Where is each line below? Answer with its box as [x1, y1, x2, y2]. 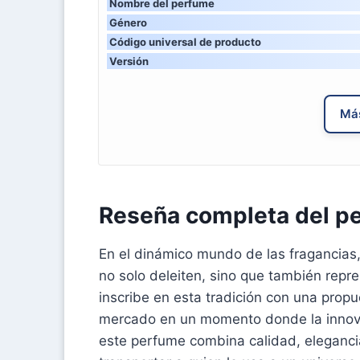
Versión [109, 54, 149, 67]
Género [109, 15, 147, 29]
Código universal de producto [109, 35, 261, 48]
